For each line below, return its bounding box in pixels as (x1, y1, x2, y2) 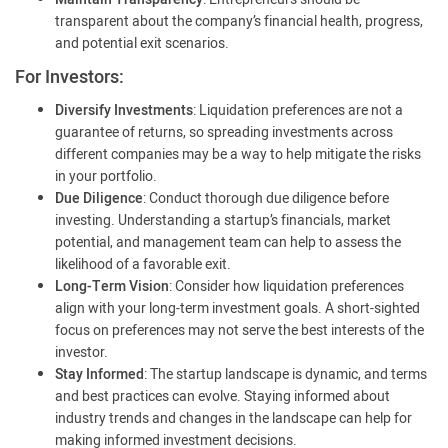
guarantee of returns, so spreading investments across (55, 122, 393, 143)
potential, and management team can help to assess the (55, 232, 401, 253)
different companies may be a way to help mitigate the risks (55, 144, 421, 165)
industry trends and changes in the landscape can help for (55, 408, 412, 429)
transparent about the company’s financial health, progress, (55, 11, 423, 32)
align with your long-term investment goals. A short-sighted (55, 298, 420, 319)
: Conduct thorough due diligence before (143, 188, 389, 209)
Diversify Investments (55, 100, 193, 121)
